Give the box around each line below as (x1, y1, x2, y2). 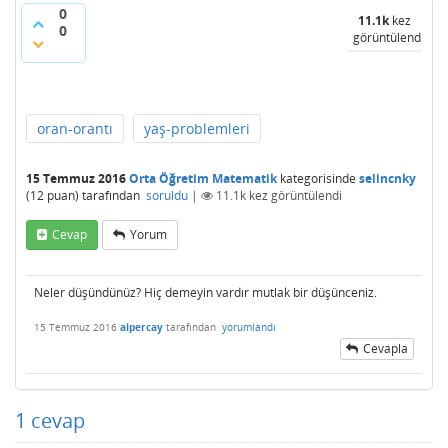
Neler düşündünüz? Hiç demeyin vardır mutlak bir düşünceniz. (34, 284, 377, 301)
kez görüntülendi (246, 187, 342, 204)
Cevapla (363, 340, 408, 357)
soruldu (146, 187, 188, 204)
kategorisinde (277, 170, 356, 187)
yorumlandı (222, 320, 276, 335)
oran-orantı (37, 119, 113, 138)
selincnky (359, 170, 416, 187)
